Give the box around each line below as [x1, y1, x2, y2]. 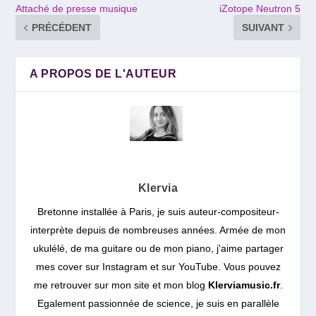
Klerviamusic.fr [205, 279, 280, 291]
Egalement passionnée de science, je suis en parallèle [37, 298, 279, 310]
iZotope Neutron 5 [219, 3, 300, 15]
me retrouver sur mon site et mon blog [33, 279, 205, 291]
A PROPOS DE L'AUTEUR [30, 68, 177, 80]
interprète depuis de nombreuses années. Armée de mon [30, 224, 286, 236]
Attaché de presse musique [16, 3, 138, 15]
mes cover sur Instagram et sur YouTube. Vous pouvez [35, 261, 281, 273]
